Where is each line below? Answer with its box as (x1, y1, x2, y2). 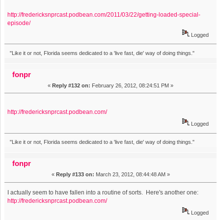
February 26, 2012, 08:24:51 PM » (90, 82, 173, 88)
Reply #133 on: (55, 171, 94, 178)
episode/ (7, 19, 31, 27)
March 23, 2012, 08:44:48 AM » (94, 171, 170, 178)
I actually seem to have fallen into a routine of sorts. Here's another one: (7, 189, 199, 196)
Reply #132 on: (52, 82, 90, 88)
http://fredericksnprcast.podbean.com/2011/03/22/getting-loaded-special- (7, 11, 201, 18)
